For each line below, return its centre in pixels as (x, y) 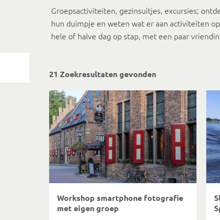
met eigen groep (88, 208)
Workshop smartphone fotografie (120, 198)
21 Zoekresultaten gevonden (103, 74)
